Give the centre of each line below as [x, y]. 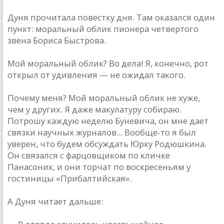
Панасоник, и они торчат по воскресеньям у [99, 167]
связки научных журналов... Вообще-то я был [102, 132]
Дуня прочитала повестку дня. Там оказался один [111, 17]
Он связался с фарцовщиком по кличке [89, 155]
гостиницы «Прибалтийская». [69, 178]
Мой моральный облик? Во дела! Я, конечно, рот [108, 63]
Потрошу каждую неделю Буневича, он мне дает [108, 121]
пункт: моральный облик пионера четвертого [103, 29]
